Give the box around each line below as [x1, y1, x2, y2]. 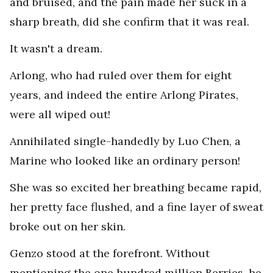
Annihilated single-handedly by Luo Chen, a [10, 134, 241, 148]
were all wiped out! [10, 107, 110, 121]
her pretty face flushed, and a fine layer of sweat [10, 200, 263, 214]
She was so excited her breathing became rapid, [10, 180, 261, 194]
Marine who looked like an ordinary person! [10, 154, 240, 168]
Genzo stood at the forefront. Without [10, 246, 210, 260]
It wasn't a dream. [10, 41, 102, 55]
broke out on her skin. [10, 219, 126, 233]
